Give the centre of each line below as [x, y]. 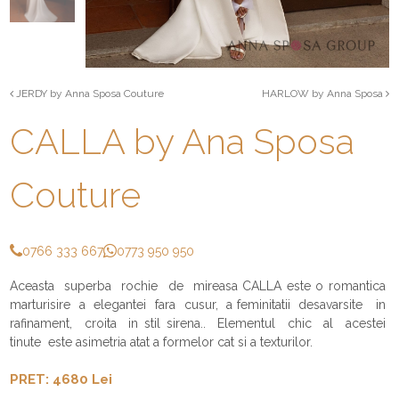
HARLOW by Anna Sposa [323, 93]
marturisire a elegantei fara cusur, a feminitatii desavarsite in [199, 304]
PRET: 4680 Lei [61, 379]
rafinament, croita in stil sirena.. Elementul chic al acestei [199, 323]
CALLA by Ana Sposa [183, 141]
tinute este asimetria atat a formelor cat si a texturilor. [162, 342]
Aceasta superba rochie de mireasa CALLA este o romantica [199, 285]
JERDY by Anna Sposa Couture [89, 93]
